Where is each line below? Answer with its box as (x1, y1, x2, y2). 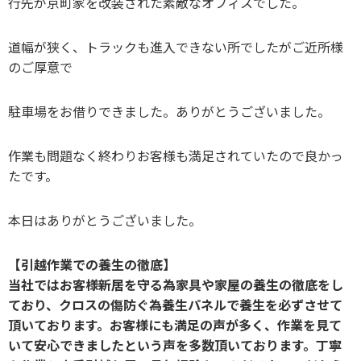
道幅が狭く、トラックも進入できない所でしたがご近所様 (8, 36, 343, 56)
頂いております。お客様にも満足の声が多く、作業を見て (8, 314, 342, 334)
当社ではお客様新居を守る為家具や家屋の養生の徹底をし (8, 274, 343, 294)
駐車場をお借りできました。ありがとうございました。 (8, 101, 330, 121)
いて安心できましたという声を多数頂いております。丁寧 (8, 334, 342, 355)
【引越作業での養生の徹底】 (8, 254, 176, 274)
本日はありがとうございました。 (8, 210, 201, 230)
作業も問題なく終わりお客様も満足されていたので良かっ (8, 145, 343, 165)
